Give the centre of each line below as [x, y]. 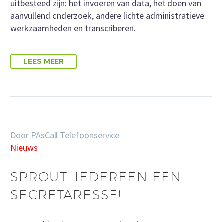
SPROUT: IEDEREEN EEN [96, 176]
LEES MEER [44, 61]
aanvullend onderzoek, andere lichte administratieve [107, 15]
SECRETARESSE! [66, 194]
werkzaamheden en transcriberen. [73, 28]
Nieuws [24, 147]
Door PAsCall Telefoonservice [65, 135]
